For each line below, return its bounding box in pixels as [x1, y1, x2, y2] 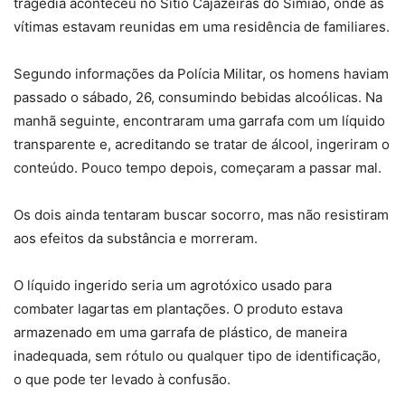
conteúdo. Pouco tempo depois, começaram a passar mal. [14, 158, 381, 176]
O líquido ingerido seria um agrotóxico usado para [14, 276, 332, 294]
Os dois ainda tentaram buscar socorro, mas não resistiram [14, 205, 389, 223]
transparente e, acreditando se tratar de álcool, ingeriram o [14, 135, 390, 153]
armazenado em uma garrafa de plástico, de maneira [14, 323, 347, 341]
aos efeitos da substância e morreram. [14, 229, 258, 247]
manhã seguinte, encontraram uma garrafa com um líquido [14, 111, 385, 129]
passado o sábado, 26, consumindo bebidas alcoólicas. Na [14, 88, 382, 106]
